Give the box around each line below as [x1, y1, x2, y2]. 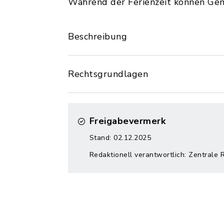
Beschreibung [68, 30, 127, 42]
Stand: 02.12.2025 [89, 133, 151, 142]
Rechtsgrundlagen [68, 68, 148, 80]
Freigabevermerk [89, 115, 165, 127]
